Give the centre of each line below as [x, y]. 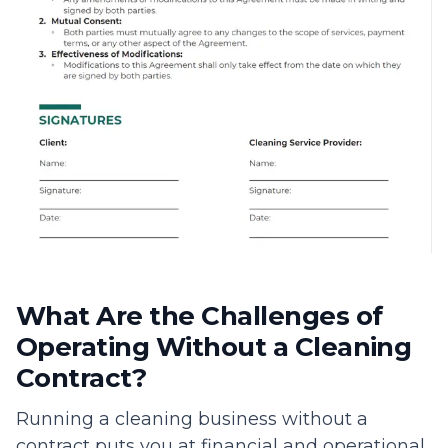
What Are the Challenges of [199, 315]
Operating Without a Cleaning [214, 346]
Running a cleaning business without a [192, 418]
